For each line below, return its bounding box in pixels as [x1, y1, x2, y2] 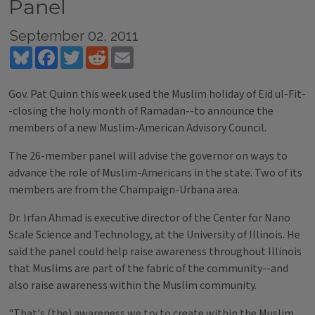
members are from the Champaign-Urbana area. [8, 182, 240, 198]
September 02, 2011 [9, 27, 139, 44]
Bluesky [32, 44, 70, 60]
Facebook [58, 44, 103, 60]
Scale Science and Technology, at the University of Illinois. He [8, 227, 300, 243]
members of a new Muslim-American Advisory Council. [8, 120, 266, 136]
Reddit [108, 44, 140, 60]
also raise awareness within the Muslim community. [8, 278, 257, 293]
